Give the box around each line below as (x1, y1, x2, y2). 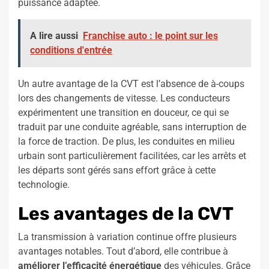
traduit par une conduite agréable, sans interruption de (18, 121, 246, 133)
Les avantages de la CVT (18, 203, 234, 225)
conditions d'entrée (30, 44, 112, 56)
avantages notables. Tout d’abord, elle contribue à (18, 246, 228, 258)
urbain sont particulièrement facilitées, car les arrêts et (18, 150, 246, 162)
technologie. (18, 179, 70, 191)
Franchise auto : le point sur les (83, 30, 218, 42)
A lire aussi (30, 30, 78, 42)
